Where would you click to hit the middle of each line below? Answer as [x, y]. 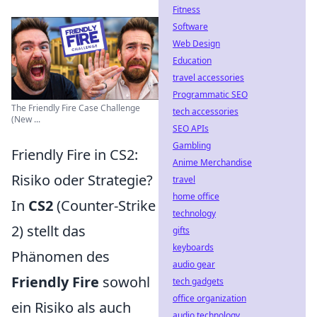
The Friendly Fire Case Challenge [76, 108]
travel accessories [208, 77]
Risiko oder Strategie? [82, 180]
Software [190, 27]
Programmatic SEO [210, 94]
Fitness [186, 10]
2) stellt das [48, 231]
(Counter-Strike [104, 206]
